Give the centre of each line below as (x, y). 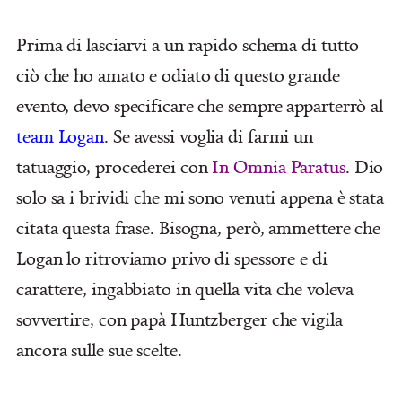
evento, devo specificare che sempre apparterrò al (200, 105)
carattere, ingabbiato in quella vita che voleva (185, 288)
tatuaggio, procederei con (114, 166)
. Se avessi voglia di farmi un (209, 135)
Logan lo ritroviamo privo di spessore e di (172, 258)
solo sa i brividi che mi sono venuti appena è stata (200, 197)
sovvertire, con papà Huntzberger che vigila (179, 319)
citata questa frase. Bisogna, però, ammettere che (199, 227)
